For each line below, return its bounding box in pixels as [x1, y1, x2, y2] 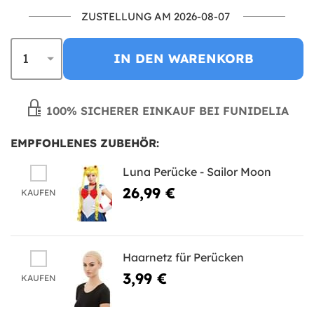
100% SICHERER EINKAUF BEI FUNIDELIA [42, 103, 289, 118]
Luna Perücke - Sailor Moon [123, 164, 271, 179]
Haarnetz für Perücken [123, 250, 244, 264]
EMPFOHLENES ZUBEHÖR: [11, 135, 159, 150]
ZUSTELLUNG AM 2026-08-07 [81, 9, 230, 23]
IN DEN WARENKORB [113, 50, 254, 67]
